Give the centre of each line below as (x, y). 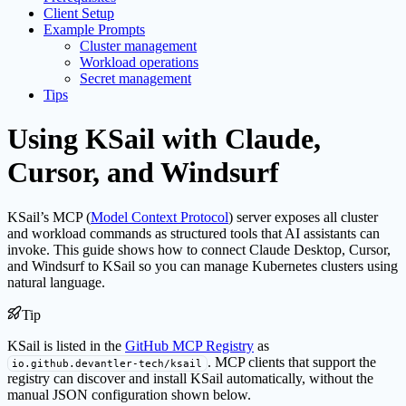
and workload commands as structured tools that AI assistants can (193, 233)
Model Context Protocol (159, 217)
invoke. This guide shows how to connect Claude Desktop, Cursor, (199, 249)
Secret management (135, 78)
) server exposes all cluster (303, 217)
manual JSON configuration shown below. (129, 394)
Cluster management (138, 45)
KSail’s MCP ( (49, 217)
